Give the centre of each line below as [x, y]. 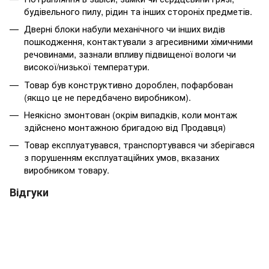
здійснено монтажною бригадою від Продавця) [125, 127]
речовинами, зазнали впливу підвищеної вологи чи [130, 54]
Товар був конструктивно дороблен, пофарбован [128, 84]
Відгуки [29, 192]
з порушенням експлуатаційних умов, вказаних [122, 157]
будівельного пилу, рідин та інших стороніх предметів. [138, 11]
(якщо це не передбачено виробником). [107, 97]
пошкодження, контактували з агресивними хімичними [138, 41]
